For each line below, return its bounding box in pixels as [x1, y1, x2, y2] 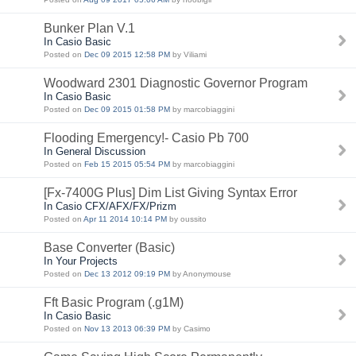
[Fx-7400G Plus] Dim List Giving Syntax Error [44, 186, 297, 199]
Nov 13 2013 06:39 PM [84, 324, 170, 333]
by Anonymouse [170, 269, 231, 278]
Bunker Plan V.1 [44, 21, 135, 35]
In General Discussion [44, 145, 145, 157]
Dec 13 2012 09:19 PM [84, 269, 170, 278]
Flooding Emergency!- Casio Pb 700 [44, 131, 249, 145]
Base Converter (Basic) [44, 241, 175, 254]
